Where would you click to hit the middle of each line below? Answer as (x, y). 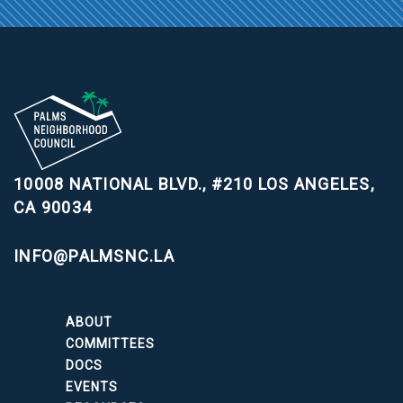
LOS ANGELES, (313, 184)
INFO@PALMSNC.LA (94, 256)
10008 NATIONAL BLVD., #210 (134, 184)
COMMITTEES (110, 344)
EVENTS (92, 387)
